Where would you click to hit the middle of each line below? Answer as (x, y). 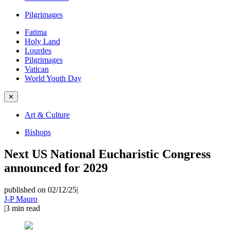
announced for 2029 (56, 168)
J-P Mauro (21, 199)
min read (26, 208)
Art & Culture (47, 115)
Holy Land (42, 41)
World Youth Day (53, 78)
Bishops (38, 132)
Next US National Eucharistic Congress (107, 154)
